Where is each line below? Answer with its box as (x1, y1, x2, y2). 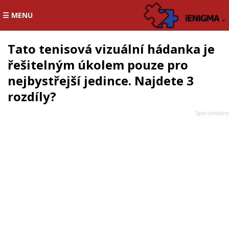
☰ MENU (3, 10, 33, 20)
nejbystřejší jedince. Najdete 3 (8, 72, 194, 89)
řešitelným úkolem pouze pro (8, 56, 188, 73)
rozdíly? (8, 88, 56, 105)
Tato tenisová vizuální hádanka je (8, 40, 215, 57)
